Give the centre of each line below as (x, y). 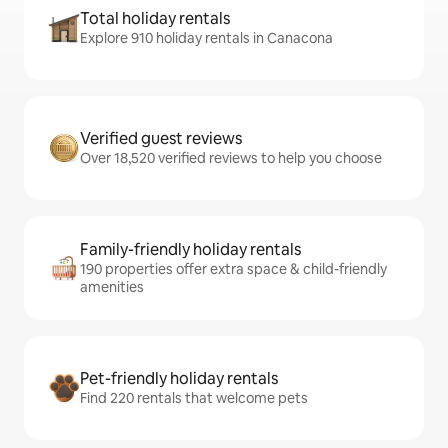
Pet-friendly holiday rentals (179, 378)
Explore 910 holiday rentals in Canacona (206, 38)
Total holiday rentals (155, 18)
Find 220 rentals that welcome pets (194, 398)
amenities (112, 287)
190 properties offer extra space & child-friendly (233, 269)
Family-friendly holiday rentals (190, 249)
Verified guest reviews (161, 138)
